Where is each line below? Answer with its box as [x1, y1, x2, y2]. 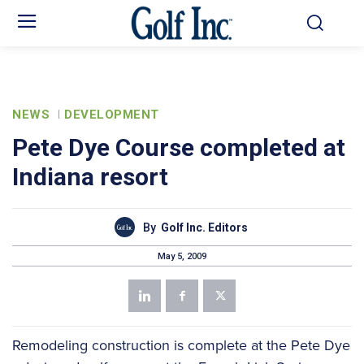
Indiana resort [12, 162, 168, 192]
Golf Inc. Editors [160, 220, 248, 234]
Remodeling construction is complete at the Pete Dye [12, 334, 350, 356]
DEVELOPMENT [64, 107, 159, 123]
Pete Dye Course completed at [12, 133, 345, 162]
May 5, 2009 [158, 250, 206, 262]
